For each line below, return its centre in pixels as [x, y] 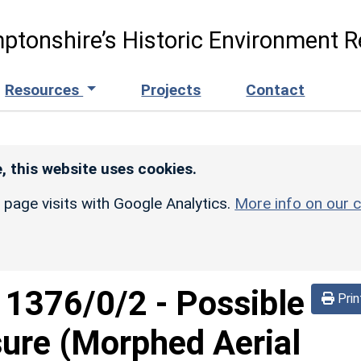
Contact [276, 89]
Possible [240, 303]
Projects [171, 89]
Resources [44, 89]
